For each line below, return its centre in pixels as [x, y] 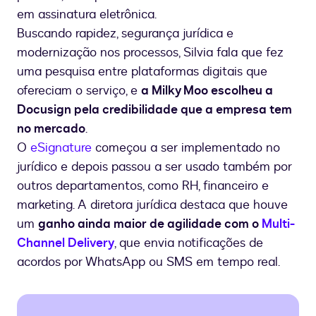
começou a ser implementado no [186, 147]
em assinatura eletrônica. [87, 14]
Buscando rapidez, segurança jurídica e [125, 33]
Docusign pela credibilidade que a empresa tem [154, 109]
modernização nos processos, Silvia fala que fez [150, 52]
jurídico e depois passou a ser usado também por [154, 166]
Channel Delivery [66, 243]
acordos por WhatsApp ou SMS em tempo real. [148, 262]
